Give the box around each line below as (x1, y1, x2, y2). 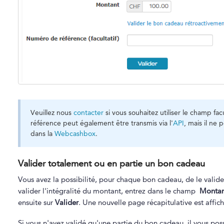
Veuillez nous (30, 107, 73, 117)
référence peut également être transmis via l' (30, 118, 173, 127)
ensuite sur (17, 197, 55, 207)
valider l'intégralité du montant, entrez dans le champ (17, 185, 199, 195)
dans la (30, 128, 54, 138)
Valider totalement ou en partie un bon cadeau (17, 157, 205, 169)
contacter (73, 107, 103, 117)
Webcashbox (54, 128, 95, 138)
